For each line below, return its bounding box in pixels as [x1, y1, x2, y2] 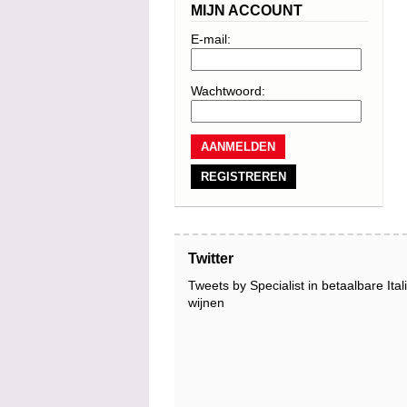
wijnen [188, 295, 224, 310]
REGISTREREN [201, 170, 286, 184]
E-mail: [191, 32, 231, 46]
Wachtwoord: [191, 84, 265, 98]
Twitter [188, 251, 233, 266]
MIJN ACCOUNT [191, 3, 303, 18]
